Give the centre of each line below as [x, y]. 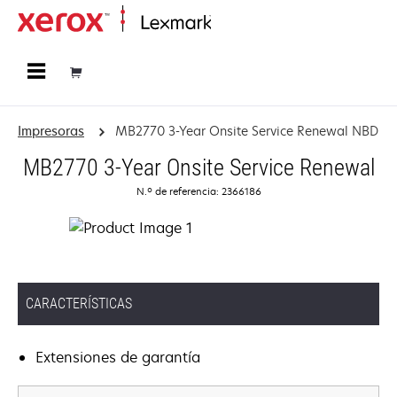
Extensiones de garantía [118, 357]
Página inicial [244, 23]
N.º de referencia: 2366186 [198, 191]
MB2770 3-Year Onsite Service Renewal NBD [246, 131]
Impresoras [51, 131]
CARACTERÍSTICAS [79, 304]
